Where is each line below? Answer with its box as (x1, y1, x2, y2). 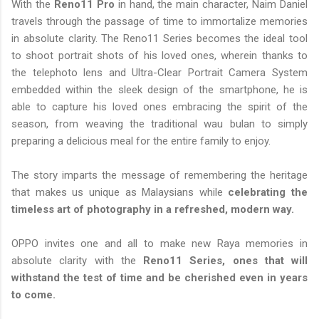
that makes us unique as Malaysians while (11, 186, 229, 199)
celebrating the (228, 186, 308, 199)
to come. (11, 288, 56, 302)
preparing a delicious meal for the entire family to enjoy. (11, 135, 271, 148)
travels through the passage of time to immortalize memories (11, 15, 308, 28)
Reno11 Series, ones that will (143, 254, 308, 268)
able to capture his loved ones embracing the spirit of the (11, 100, 308, 114)
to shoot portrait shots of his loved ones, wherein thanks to (11, 49, 308, 63)
